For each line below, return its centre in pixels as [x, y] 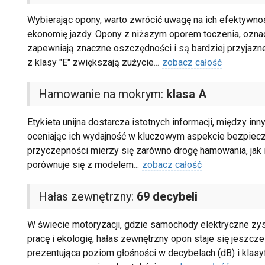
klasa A [186, 94]
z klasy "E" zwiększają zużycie [90, 63]
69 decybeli [167, 197]
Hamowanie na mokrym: [102, 94]
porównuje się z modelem [80, 165]
